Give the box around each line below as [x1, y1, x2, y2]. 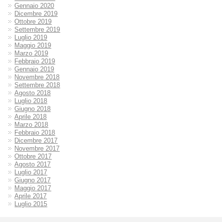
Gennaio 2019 [14, 65, 55, 73]
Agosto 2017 [14, 161, 51, 168]
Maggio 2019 [14, 42, 52, 50]
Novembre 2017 [14, 145, 60, 153]
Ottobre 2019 [14, 18, 52, 26]
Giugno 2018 [14, 105, 51, 113]
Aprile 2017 [14, 192, 47, 200]
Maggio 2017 [14, 184, 52, 192]
